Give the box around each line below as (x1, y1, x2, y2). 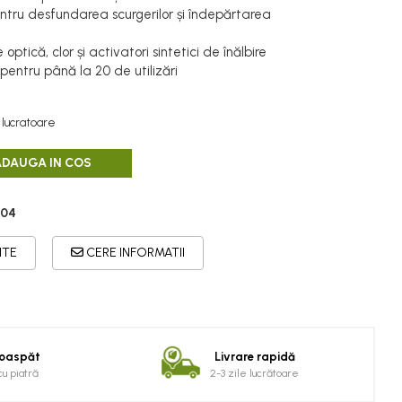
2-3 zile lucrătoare (210, 367, 299, 380)
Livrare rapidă (214, 350, 295, 363)
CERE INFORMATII (83, 245, 185, 260)
